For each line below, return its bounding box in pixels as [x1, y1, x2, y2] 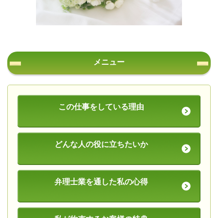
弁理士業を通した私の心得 [54, 178, 148, 186]
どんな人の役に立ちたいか [54, 140, 148, 148]
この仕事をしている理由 [58, 103, 144, 111]
